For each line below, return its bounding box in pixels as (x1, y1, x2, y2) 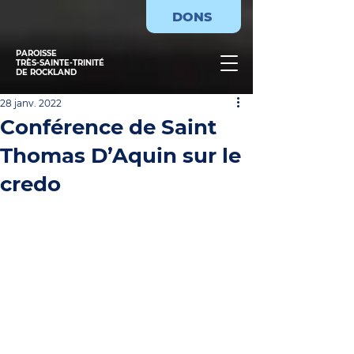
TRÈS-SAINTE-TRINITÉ (16, 58, 104, 68)
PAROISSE (16, 48, 57, 58)
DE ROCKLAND (16, 67, 77, 77)
